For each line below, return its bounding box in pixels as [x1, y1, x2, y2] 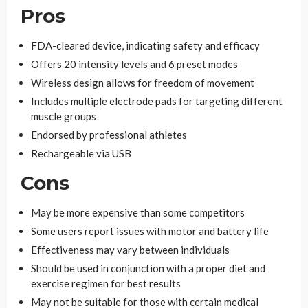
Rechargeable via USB [31, 146, 131, 159]
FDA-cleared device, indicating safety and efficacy [31, 38, 260, 52]
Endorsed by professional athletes [31, 128, 187, 141]
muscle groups [31, 109, 96, 122]
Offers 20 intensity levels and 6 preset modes [31, 57, 238, 70]
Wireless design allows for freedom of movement [31, 76, 254, 89]
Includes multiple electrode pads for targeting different [31, 94, 283, 107]
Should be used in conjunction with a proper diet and [31, 261, 265, 274]
